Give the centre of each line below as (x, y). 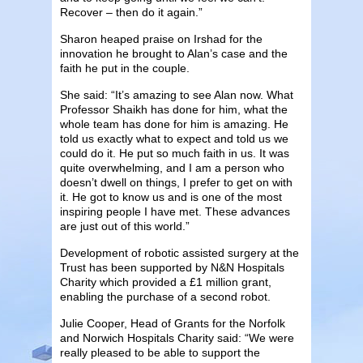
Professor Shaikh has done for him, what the (174, 109)
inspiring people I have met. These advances (175, 211)
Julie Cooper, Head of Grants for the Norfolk (173, 323)
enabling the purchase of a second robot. (165, 296)
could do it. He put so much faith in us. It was (175, 153)
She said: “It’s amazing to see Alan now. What (177, 94)
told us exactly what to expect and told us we (174, 138)
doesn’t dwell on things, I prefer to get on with (176, 182)
